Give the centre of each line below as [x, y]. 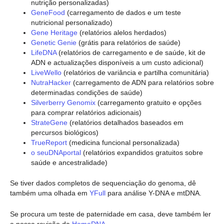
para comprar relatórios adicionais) [86, 112]
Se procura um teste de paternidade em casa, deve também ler [110, 214]
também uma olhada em [50, 193]
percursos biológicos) [65, 132]
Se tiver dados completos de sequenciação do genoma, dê [103, 183]
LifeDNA [44, 52]
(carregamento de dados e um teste [123, 12]
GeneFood [48, 12]
